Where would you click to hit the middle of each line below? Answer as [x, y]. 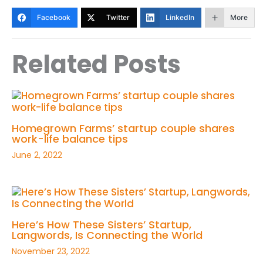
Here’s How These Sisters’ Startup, [102, 224]
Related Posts [96, 64]
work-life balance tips [70, 139]
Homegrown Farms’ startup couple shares [123, 128]
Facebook [54, 17]
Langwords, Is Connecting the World [107, 235]
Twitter [118, 17]
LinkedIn [180, 17]
